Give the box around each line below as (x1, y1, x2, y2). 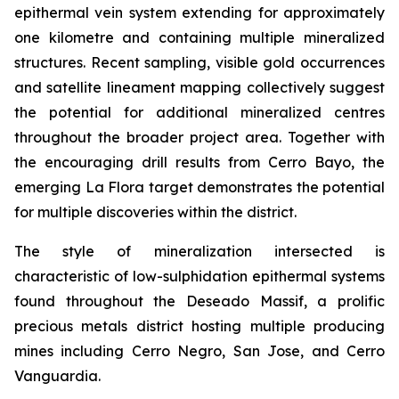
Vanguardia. (14, 367, 101, 386)
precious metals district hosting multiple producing (14, 317, 385, 336)
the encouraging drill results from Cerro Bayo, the (14, 153, 385, 172)
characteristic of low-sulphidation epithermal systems (14, 267, 385, 286)
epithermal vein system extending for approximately (14, 4, 385, 22)
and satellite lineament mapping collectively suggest (14, 78, 385, 97)
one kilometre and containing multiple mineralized (14, 28, 385, 47)
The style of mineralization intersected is (14, 242, 385, 261)
